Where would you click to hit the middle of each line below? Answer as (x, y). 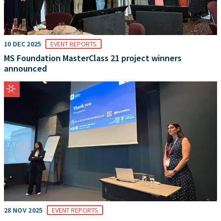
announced (25, 69)
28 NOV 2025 (23, 210)
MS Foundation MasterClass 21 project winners (93, 58)
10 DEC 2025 (23, 44)
